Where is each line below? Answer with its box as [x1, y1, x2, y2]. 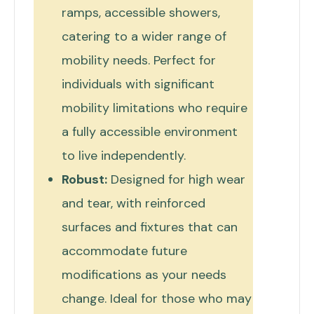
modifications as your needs [62, 266, 226, 283]
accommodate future [62, 242, 187, 259]
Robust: [62, 170, 107, 188]
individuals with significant [62, 75, 214, 93]
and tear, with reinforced [62, 194, 205, 212]
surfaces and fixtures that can [62, 218, 238, 235]
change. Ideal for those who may [62, 289, 252, 307]
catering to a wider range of [62, 27, 226, 45]
